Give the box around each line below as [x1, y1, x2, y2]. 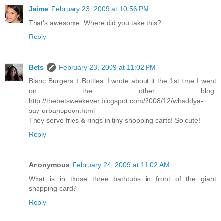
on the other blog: [29, 86, 216, 95]
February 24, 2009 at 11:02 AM [73, 160, 170, 169]
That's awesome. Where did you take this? [29, 18, 161, 27]
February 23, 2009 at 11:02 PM [59, 63, 156, 71]
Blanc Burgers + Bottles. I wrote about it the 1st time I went [29, 76, 216, 85]
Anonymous [29, 160, 70, 169]
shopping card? [29, 184, 77, 192]
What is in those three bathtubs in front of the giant [29, 174, 216, 183]
